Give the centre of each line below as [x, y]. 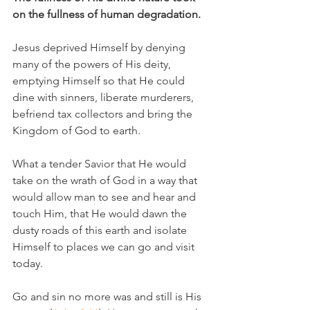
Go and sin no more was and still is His [108, 297]
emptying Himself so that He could [100, 81]
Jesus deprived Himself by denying [100, 47]
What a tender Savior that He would [101, 164]
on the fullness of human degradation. [108, 14]
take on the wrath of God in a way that [106, 180]
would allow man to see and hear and [106, 197]
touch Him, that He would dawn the [101, 213]
